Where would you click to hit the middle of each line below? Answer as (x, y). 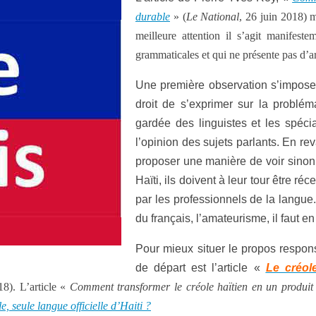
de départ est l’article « (201, 268)
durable (153, 17)
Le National (213, 17)
